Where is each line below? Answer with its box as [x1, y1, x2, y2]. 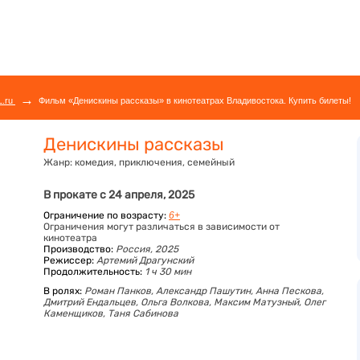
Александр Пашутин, [156, 285, 256, 297]
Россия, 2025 [116, 243, 178, 255]
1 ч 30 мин [145, 266, 191, 277]
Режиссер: [43, 255, 94, 266]
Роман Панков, [84, 285, 156, 297]
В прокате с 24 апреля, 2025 [43, 188, 194, 202]
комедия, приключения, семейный [75, 157, 235, 168]
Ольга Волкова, [141, 297, 214, 308]
